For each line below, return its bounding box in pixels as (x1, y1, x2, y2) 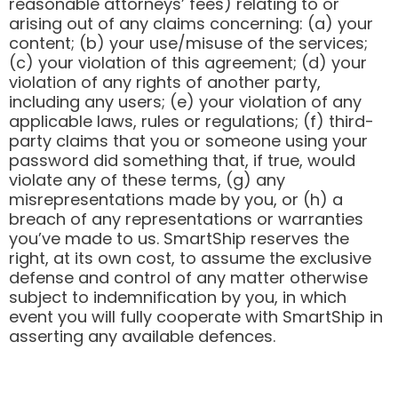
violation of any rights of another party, (9, 70, 321, 93)
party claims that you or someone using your (9, 129, 368, 152)
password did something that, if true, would (9, 148, 355, 171)
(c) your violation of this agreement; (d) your (9, 51, 367, 74)
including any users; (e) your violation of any (9, 90, 362, 113)
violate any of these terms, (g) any (9, 168, 285, 191)
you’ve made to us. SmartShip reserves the (9, 227, 349, 250)
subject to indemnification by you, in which (9, 285, 346, 308)
